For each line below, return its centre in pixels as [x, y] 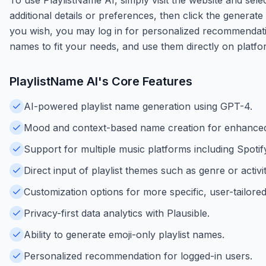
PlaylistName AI [54, 81]
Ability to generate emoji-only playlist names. [124, 234]
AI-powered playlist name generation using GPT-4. [138, 106]
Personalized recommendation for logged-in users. [138, 256]
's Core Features [145, 81]
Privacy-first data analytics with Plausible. [117, 213]
